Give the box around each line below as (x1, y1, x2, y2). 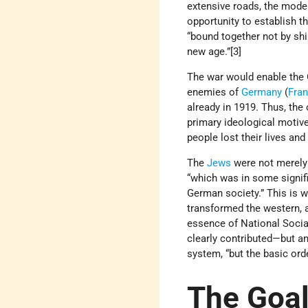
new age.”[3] (187, 45, 247, 58)
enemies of (187, 86, 242, 99)
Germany (241, 86, 283, 99)
